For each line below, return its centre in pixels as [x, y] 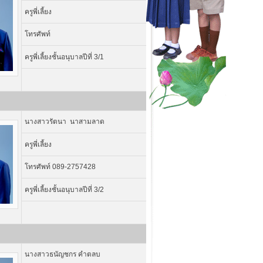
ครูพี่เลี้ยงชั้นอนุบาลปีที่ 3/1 [64, 57]
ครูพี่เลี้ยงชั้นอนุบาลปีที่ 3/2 [64, 190]
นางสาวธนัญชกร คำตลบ [62, 254]
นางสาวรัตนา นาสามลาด [64, 122]
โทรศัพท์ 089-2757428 [60, 167]
